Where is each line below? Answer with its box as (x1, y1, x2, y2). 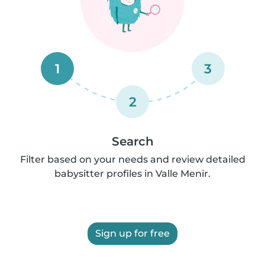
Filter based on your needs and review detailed (20, 154, 245, 165)
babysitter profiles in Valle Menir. (54, 168, 211, 179)
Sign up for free (95, 228, 170, 239)
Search (111, 134, 154, 148)
